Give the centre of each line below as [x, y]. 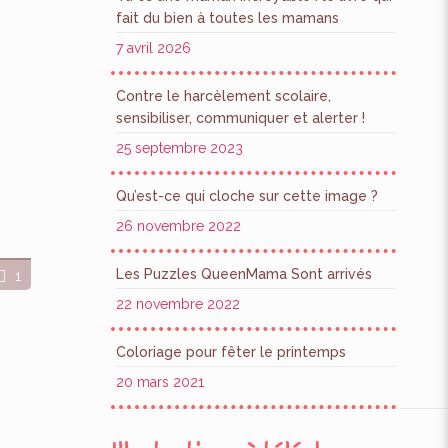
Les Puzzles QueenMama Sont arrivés [243, 274]
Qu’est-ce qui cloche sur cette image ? [246, 196]
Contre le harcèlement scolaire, [223, 96]
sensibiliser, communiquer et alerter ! [240, 118]
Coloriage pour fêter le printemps [230, 352]
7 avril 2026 [153, 48]
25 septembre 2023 [179, 148]
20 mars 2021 [159, 382]
